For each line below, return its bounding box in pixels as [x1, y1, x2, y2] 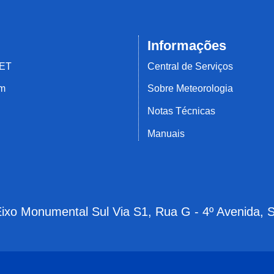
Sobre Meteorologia [147, 83, 233, 94]
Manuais [147, 128, 185, 139]
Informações [147, 38, 226, 54]
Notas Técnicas [147, 105, 215, 116]
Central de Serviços [147, 61, 233, 72]
